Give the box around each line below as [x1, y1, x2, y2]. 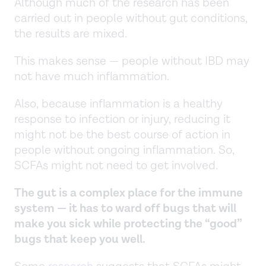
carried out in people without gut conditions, [14, 10, 248, 26]
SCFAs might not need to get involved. [14, 157, 218, 173]
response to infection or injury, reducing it [14, 111, 230, 127]
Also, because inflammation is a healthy [14, 96, 223, 112]
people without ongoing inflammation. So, [14, 142, 235, 158]
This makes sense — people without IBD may [14, 53, 249, 69]
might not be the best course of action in [14, 126, 230, 142]
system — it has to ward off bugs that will [14, 200, 236, 216]
